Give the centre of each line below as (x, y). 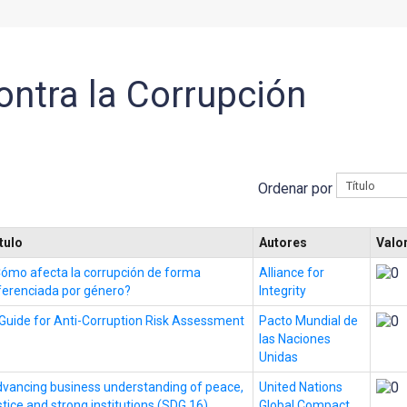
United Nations (301, 387)
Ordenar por (298, 188)
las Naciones (295, 339)
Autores (283, 243)
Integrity (283, 291)
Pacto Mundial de (309, 321)
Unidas (279, 357)
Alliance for (292, 273)
